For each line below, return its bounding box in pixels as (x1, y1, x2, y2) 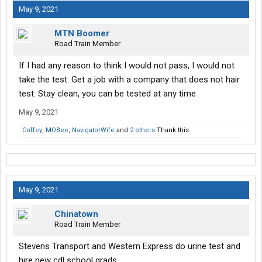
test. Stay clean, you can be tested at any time (19, 88, 196, 99)
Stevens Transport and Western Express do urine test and (19, 241, 240, 252)
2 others (130, 126, 155, 135)
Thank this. (155, 126, 191, 135)
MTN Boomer (54, 28, 109, 39)
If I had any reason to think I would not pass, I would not (19, 60, 235, 71)
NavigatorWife (72, 126, 115, 135)
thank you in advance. (26, 24, 97, 33)
